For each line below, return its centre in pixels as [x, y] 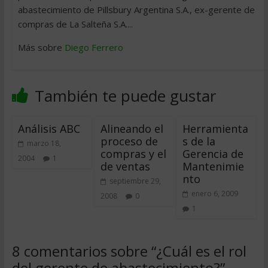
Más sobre [41, 48]
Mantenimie [214, 167]
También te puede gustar [125, 96]
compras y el [133, 154]
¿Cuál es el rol [201, 251]
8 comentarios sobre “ [84, 251]
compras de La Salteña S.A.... [75, 24]
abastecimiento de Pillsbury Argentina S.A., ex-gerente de [136, 10]
